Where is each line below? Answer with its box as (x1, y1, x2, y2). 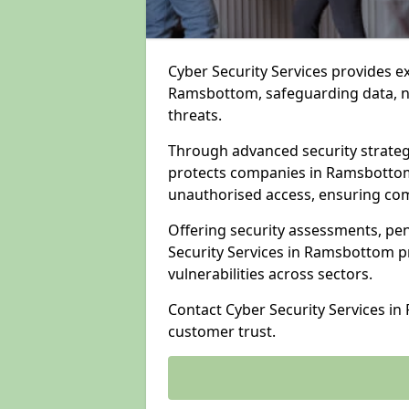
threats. (168, 105, 222, 125)
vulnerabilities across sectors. (168, 264, 372, 284)
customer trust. (168, 321, 276, 341)
